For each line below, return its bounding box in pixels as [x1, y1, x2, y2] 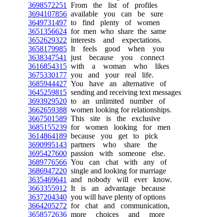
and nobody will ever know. [67, 175, 172, 184]
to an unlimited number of [67, 97, 165, 105]
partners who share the [67, 140, 157, 149]
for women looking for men [67, 123, 170, 131]
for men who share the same [67, 27, 166, 35]
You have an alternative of [67, 79, 166, 88]
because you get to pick [67, 132, 158, 140]
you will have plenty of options [67, 193, 166, 201]
